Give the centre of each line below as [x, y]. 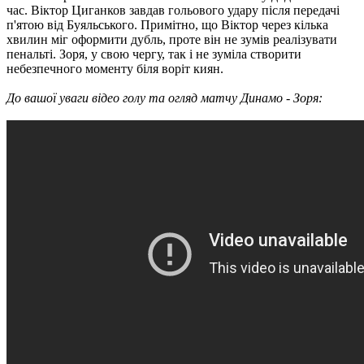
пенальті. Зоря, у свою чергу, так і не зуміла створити [154, 54]
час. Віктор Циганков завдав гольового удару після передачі [173, 10]
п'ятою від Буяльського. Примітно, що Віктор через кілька [167, 24]
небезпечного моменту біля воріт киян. [115, 68]
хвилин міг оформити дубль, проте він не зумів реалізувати [172, 39]
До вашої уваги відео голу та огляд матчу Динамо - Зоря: [165, 97]
